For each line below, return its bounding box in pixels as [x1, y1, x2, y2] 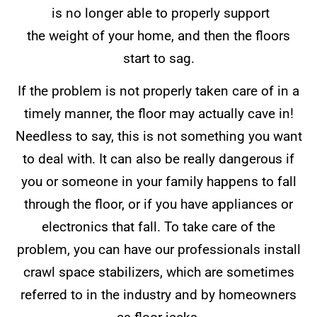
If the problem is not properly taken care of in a [18, 82, 299, 99]
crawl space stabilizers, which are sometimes [23, 263, 294, 280]
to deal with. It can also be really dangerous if [23, 150, 294, 167]
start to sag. [122, 50, 195, 67]
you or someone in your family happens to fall [21, 173, 296, 190]
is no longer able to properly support [51, 5, 270, 22]
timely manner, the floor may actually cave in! [23, 105, 294, 122]
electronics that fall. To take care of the [42, 218, 275, 235]
